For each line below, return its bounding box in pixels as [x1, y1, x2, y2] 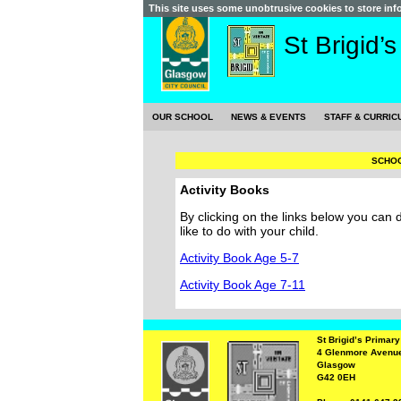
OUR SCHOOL [152, 112, 213, 122]
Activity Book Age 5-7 [180, 251, 299, 265]
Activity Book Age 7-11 [180, 277, 305, 292]
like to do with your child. [180, 224, 319, 238]
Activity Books [180, 183, 269, 197]
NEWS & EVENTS [231, 112, 306, 122]
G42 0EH [316, 372, 355, 382]
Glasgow [316, 360, 355, 370]
